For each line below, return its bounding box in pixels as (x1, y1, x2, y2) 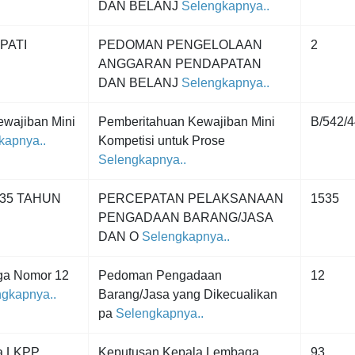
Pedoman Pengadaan (98, 269, 222, 282)
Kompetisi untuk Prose (98, 134, 225, 147)
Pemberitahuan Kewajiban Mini (98, 115, 275, 128)
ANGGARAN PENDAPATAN (98, 57, 261, 71)
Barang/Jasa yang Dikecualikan (98, 288, 277, 301)
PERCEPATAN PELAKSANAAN (98, 192, 284, 205)
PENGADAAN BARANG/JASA (98, 211, 273, 224)
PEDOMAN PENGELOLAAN (98, 38, 262, 52)
